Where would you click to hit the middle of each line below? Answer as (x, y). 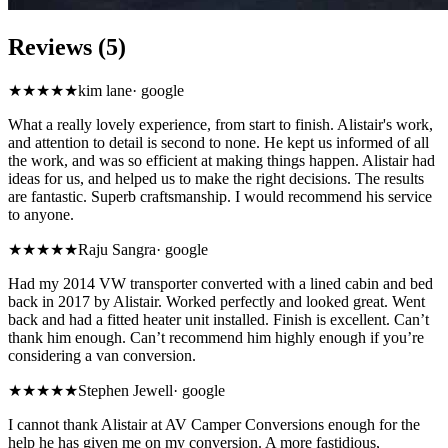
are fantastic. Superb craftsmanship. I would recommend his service (220, 197)
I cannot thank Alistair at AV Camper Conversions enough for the (214, 425)
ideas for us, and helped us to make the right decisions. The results (216, 179)
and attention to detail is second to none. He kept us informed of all (218, 143)
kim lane (105, 91)
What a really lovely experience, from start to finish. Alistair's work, (220, 125)
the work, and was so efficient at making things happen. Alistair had (221, 161)
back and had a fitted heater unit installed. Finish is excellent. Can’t (218, 320)
